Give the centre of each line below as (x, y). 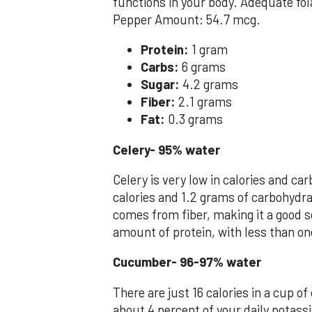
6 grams (204, 67)
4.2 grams (210, 85)
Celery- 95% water (166, 149)
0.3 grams (195, 119)
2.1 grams (205, 102)
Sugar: (162, 85)
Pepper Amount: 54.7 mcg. (187, 19)
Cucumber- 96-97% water (187, 262)
